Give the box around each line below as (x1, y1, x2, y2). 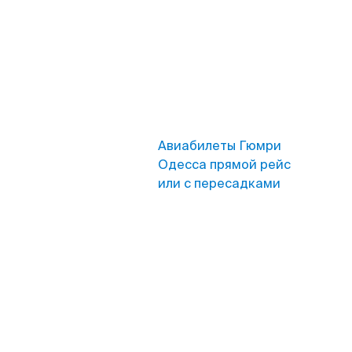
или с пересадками (158, 175, 280, 192)
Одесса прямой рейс (158, 156, 291, 173)
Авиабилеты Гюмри (158, 137, 281, 154)
